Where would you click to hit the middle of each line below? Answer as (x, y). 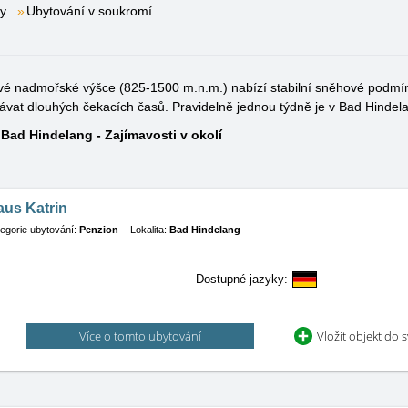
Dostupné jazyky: (242, 279)
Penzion (99, 229)
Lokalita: (148, 229)
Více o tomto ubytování (140, 336)
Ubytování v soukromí (89, 11)
